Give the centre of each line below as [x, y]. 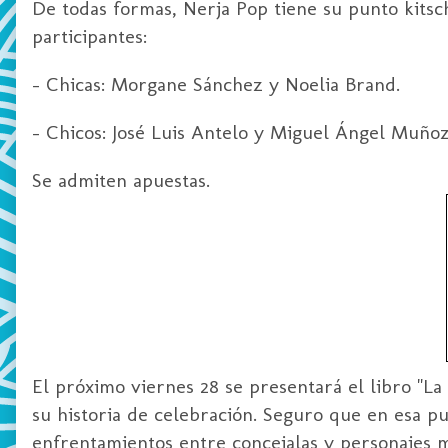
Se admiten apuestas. [121, 179]
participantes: [89, 35]
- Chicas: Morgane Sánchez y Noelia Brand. [216, 83]
